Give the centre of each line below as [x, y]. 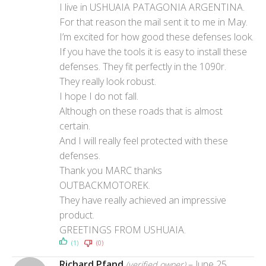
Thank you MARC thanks [111, 170]
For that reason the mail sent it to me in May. [153, 22]
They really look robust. [108, 81]
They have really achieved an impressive [143, 200]
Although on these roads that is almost [141, 111]
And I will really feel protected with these [144, 140]
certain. [75, 126]
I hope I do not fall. [99, 96]
